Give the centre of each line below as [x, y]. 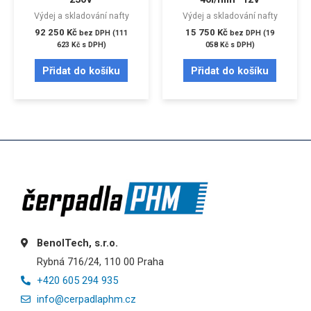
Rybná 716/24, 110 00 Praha [100, 261]
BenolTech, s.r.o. [77, 243]
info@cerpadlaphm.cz [86, 299]
